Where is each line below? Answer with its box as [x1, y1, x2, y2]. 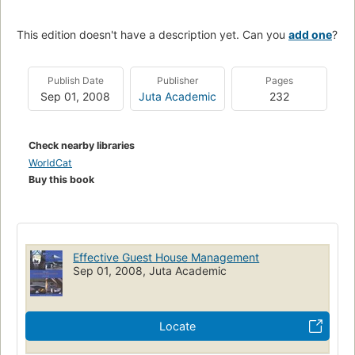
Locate [159, 319, 196, 334]
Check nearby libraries [29, 139, 135, 152]
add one [288, 28, 332, 42]
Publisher [157, 74, 198, 87]
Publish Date [47, 74, 104, 87]
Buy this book [29, 174, 94, 186]
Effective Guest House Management [73, 250, 260, 265]
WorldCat [29, 157, 72, 170]
